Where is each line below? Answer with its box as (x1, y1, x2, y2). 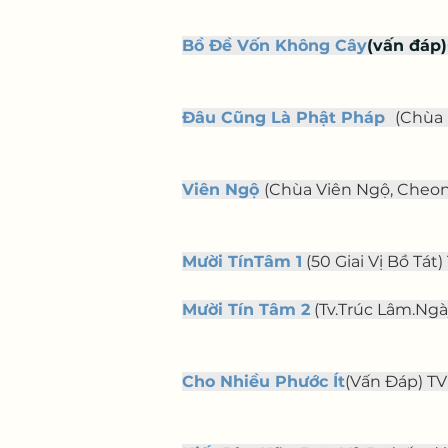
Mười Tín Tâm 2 (182, 300, 310, 319)
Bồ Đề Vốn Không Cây (182, 36, 367, 55)
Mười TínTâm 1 (182, 252, 302, 271)
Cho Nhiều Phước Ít (182, 372, 345, 391)
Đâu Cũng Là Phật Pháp (182, 108, 385, 127)
